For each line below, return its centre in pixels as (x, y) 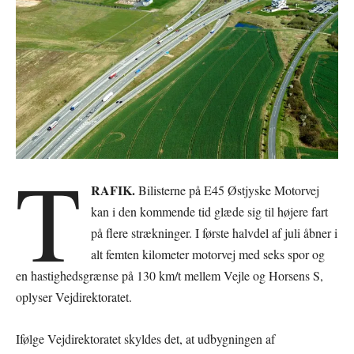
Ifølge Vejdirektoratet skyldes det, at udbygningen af (145, 339)
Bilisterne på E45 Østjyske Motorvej (228, 190)
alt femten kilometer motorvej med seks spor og (208, 254)
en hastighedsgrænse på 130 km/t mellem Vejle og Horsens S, (169, 275)
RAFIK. (113, 190)
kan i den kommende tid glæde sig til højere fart (210, 211)
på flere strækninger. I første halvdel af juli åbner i (215, 233)
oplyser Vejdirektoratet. (74, 297)
